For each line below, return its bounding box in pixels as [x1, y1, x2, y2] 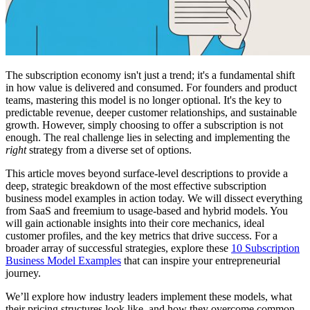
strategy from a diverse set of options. [26, 143, 192, 156]
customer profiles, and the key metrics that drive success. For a [6, 229, 277, 241]
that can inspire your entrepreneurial [121, 254, 280, 266]
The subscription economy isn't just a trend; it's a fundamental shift [6, 69, 295, 81]
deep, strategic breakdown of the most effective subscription [6, 179, 266, 192]
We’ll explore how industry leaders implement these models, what [6, 290, 292, 302]
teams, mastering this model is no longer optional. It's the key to [6, 93, 282, 106]
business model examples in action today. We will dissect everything [6, 192, 302, 204]
